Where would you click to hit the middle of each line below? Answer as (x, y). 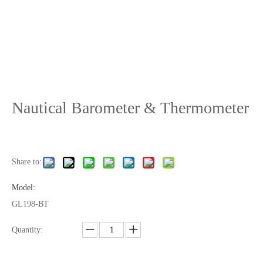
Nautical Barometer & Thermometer (130, 108)
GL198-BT (30, 204)
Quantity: (27, 230)
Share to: (27, 162)
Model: (23, 188)
